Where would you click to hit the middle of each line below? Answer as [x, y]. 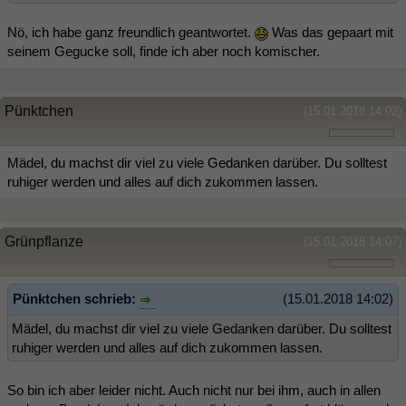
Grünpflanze [44, 242]
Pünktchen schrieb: [76, 299]
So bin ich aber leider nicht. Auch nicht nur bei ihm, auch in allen [194, 390]
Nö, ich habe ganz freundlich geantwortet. [131, 33]
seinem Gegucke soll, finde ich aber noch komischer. [164, 52]
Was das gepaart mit [331, 33]
